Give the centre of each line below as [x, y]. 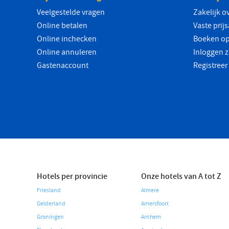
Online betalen [62, 26]
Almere [150, 190]
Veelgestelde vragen [71, 12]
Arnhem [151, 217]
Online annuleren [67, 52]
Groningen [50, 217]
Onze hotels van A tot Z [181, 176]
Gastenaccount [63, 65]
